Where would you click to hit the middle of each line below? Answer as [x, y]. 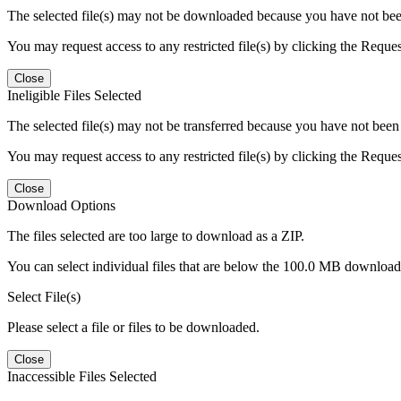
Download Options [61, 205]
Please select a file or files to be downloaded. [133, 327]
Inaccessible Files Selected [82, 376]
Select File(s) [44, 296]
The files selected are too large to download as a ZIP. [156, 235]
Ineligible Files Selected [74, 95]
